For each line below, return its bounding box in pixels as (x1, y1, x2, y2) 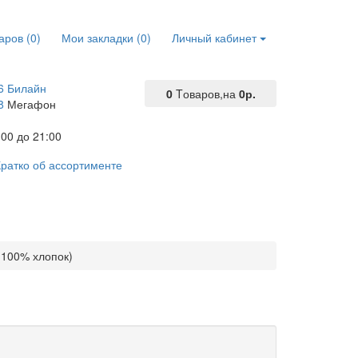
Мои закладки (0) (62, 30, 151, 46)
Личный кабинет (172, 30, 257, 46)
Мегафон (3, 96, 56, 112)
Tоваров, (175, 86, 223, 101)
